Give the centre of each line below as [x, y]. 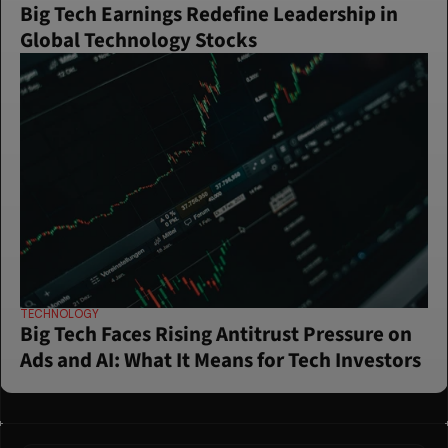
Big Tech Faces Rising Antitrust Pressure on [216, 334]
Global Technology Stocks [138, 40]
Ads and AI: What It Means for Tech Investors [220, 360]
